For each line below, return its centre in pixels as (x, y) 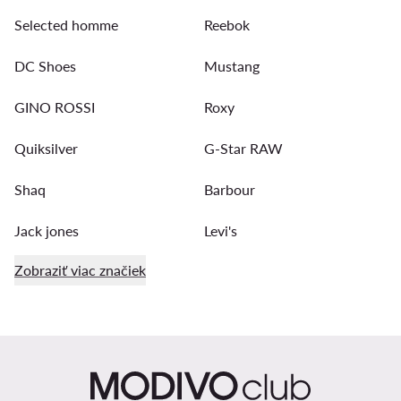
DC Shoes (45, 65)
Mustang (232, 65)
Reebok (227, 24)
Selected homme (66, 24)
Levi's (221, 230)
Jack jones (47, 230)
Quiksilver (46, 148)
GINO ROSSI (55, 107)
